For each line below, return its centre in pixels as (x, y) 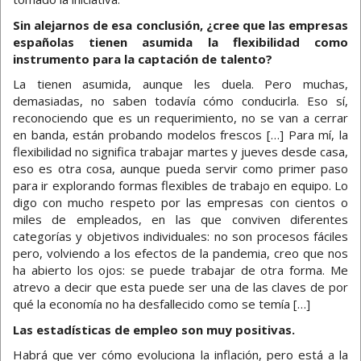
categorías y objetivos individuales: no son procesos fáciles (180, 237)
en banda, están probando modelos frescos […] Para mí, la (180, 135)
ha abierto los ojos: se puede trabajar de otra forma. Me (180, 270)
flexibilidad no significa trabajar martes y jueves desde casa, (180, 152)
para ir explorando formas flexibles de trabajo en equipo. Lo (180, 186)
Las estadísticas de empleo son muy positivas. (154, 329)
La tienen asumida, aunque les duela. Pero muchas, (180, 84)
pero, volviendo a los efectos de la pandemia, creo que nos (180, 253)
